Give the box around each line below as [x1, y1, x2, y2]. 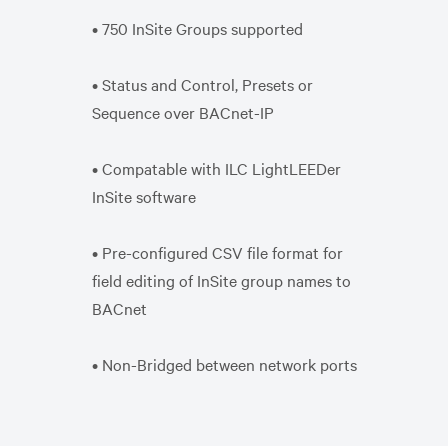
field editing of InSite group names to [92, 268, 351, 291]
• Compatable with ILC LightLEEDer [92, 156, 341, 179]
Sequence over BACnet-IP [92, 100, 278, 123]
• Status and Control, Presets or [92, 72, 313, 95]
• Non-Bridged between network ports [92, 352, 365, 375]
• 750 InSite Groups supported [92, 16, 307, 39]
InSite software [92, 184, 200, 207]
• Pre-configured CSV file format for [92, 240, 343, 263]
